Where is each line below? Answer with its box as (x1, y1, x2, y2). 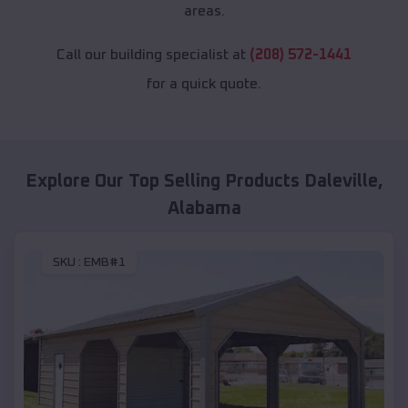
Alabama (167, 199, 241, 219)
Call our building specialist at (56, 47, 250, 63)
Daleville (303, 172, 378, 191)
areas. (183, 4, 225, 19)
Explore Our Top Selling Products (25, 172, 304, 191)
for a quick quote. (147, 76, 261, 92)
